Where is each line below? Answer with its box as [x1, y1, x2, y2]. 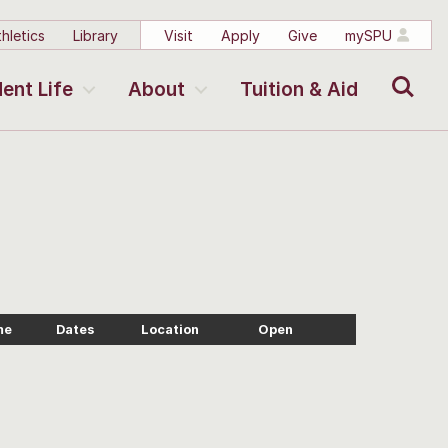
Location [141, 322, 199, 338]
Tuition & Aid [240, 78, 358, 101]
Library [72, 26, 118, 44]
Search [381, 66, 416, 78]
